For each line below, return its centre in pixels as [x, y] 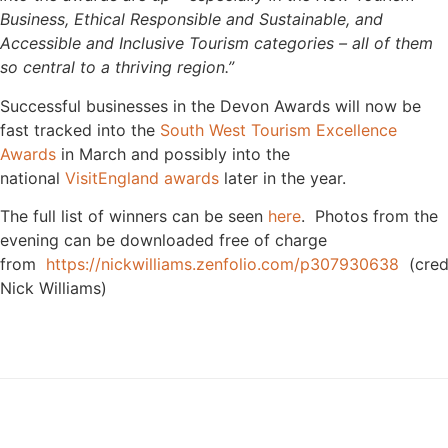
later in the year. [282, 177]
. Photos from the [369, 216]
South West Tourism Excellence [278, 129]
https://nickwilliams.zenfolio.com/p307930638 [222, 264]
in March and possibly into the [173, 153]
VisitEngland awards [142, 177]
